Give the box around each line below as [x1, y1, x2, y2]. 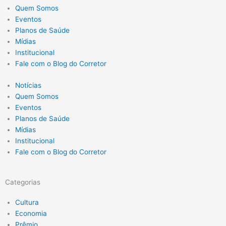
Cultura [15, 198, 39, 206]
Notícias [15, 81, 41, 89]
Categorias [5, 178, 40, 186]
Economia [15, 209, 47, 217]
